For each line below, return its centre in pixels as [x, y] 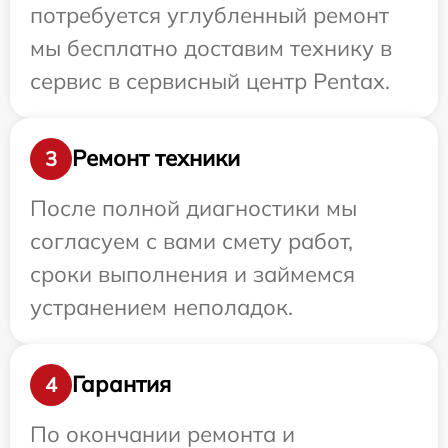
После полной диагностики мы [193, 207]
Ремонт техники [156, 158]
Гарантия [121, 384]
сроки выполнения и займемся [192, 273]
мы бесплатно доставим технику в [211, 47]
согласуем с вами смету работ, [191, 240]
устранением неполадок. [161, 306]
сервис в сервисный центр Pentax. [210, 80]
